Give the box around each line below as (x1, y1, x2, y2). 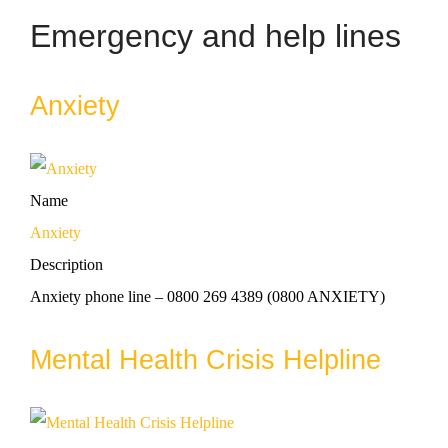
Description (30, 255, 103, 273)
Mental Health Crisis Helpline (30, 344, 381, 375)
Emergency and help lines (30, 17, 401, 54)
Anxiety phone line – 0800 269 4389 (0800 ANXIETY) (30, 287, 385, 305)
